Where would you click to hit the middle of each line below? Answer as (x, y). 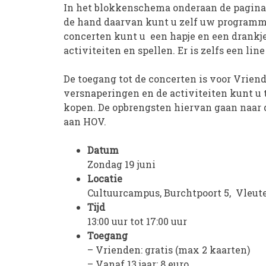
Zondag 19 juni (121, 164)
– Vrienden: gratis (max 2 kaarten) (169, 250)
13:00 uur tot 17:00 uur (137, 221)
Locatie (105, 178)
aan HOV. (85, 121)
